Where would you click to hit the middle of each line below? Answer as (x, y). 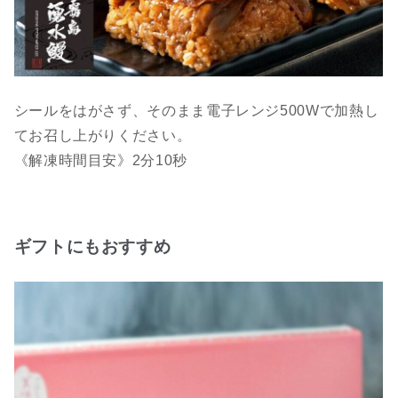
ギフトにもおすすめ (92, 247)
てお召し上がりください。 (103, 136)
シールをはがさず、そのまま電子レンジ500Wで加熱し (196, 111)
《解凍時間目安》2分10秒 (100, 161)
